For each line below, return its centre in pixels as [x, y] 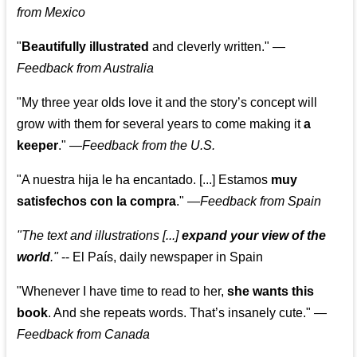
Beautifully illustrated [86, 47]
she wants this [271, 292]
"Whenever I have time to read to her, [122, 292]
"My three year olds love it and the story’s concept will [167, 103]
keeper [38, 146]
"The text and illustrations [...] [100, 236]
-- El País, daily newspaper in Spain [161, 257]
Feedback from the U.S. [149, 146]
